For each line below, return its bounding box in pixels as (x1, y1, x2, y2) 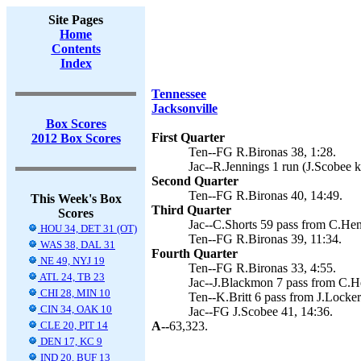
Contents (51, 42, 101, 56)
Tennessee (151, 87, 206, 101)
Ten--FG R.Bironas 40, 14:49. (189, 189, 342, 202)
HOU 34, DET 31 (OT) (38, 222, 137, 234)
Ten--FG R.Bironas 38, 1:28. (189, 145, 336, 159)
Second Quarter (151, 174, 239, 188)
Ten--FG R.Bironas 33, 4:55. (189, 261, 336, 275)
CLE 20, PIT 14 (38, 319, 108, 331)
